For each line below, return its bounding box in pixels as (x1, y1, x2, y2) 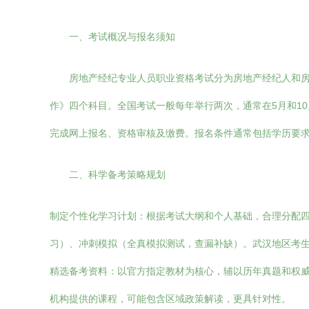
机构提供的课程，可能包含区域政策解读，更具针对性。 (50, 293, 291, 304)
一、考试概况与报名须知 (69, 31, 175, 42)
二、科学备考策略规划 (69, 169, 166, 180)
